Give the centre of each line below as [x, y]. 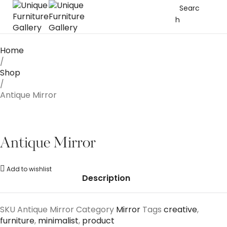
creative [180, 210]
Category [95, 210]
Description [106, 178]
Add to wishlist [29, 169]
